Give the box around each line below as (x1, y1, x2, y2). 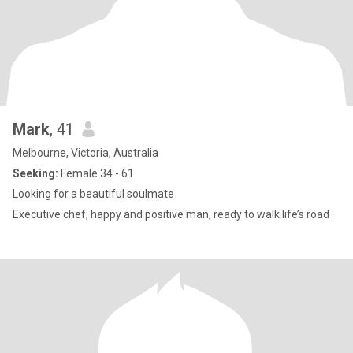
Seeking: (13, 167, 58, 180)
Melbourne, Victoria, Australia (13, 147, 158, 159)
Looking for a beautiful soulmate (13, 188, 174, 200)
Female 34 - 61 (58, 167, 134, 180)
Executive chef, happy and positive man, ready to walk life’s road (13, 208, 329, 221)
